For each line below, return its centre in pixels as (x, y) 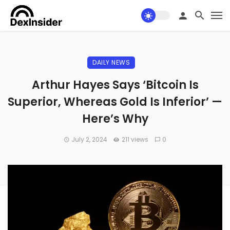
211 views (135, 139)
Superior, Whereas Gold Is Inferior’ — (115, 102)
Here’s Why (115, 119)
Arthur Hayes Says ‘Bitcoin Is (115, 85)
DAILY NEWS (111, 62)
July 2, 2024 (90, 139)
